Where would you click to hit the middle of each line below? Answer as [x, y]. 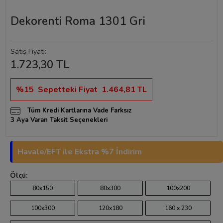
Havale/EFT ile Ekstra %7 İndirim [80, 152]
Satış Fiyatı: [28, 52]
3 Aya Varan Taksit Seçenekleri [59, 120]
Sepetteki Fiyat [68, 90]
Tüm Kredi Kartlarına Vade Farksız [78, 111]
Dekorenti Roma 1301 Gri [78, 21]
